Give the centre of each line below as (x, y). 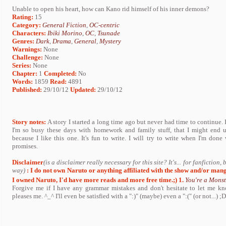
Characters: (29, 33)
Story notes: (29, 122)
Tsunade (109, 33)
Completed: (60, 73)
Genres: (24, 41)
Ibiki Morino (65, 33)
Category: (26, 25)
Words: (22, 81)
